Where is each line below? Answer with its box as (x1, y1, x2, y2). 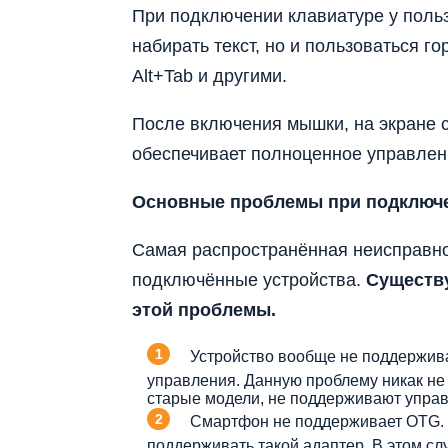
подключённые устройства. (132, 270, 366, 291)
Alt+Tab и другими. (132, 66, 287, 87)
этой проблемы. (132, 300, 276, 321)
